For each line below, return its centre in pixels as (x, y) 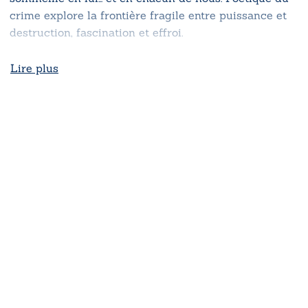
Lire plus (34, 68)
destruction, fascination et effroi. (96, 32)
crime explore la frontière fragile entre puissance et (148, 15)
